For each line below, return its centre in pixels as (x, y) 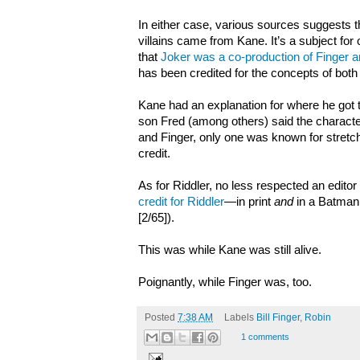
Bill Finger (278, 317)
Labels (240, 317)
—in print (249, 201)
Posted (161, 317)
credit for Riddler (181, 201)
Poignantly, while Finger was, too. (225, 282)
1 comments (265, 336)
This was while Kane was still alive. (230, 250)
